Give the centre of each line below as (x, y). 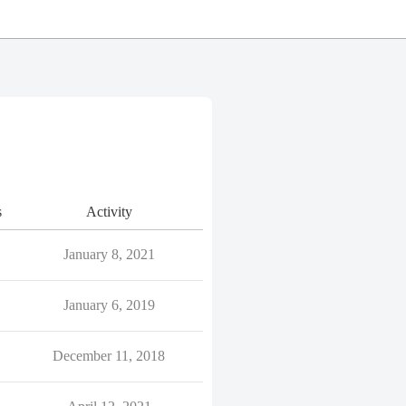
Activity (109, 212)
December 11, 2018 (109, 356)
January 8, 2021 (109, 254)
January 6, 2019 (109, 305)
